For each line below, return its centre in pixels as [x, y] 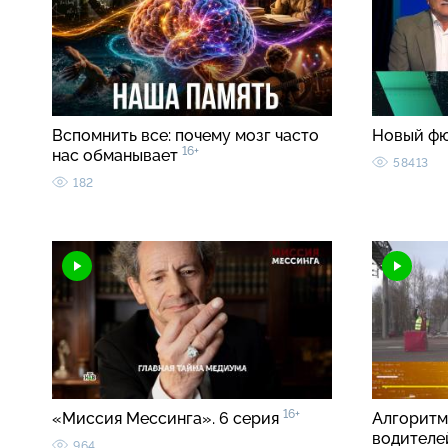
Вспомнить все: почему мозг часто [185, 136]
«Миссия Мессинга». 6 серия [167, 419]
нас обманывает [117, 156]
